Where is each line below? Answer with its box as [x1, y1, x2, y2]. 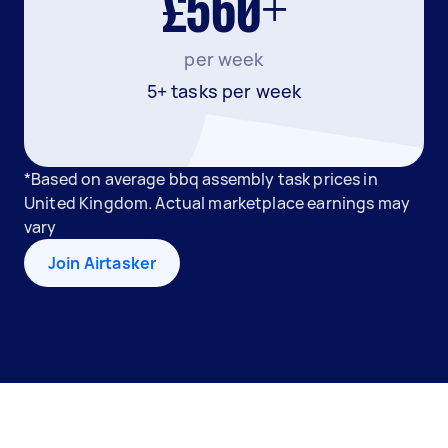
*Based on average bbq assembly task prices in [24, 168, 378, 190]
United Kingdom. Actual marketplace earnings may [24, 192, 411, 214]
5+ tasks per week [146, 79, 302, 103]
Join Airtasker [48, 252, 157, 274]
